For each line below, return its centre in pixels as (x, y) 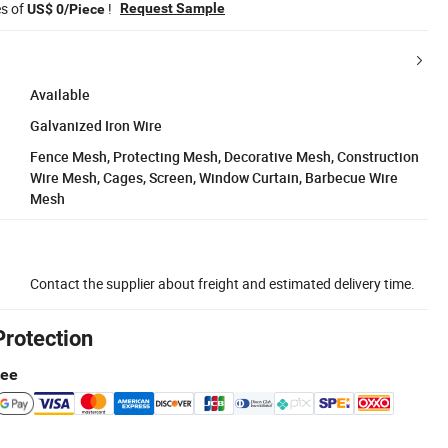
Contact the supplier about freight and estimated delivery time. (222, 283)
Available (60, 94)
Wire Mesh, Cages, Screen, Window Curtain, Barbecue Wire (214, 177)
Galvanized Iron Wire (96, 125)
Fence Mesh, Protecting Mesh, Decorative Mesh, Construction (224, 156)
